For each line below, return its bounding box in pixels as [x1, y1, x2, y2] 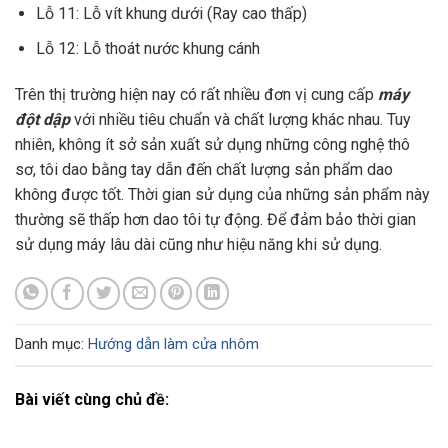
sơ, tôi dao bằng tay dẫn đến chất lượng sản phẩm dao [15, 159, 393, 179]
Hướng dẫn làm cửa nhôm [88, 335, 259, 354]
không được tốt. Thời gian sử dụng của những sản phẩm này [15, 184, 430, 204]
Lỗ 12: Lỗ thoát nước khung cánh [35, 38, 260, 58]
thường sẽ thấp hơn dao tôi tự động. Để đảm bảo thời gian [15, 209, 416, 229]
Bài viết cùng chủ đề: [15, 390, 169, 410]
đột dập [15, 109, 70, 129]
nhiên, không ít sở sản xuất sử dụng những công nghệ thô [15, 134, 410, 154]
